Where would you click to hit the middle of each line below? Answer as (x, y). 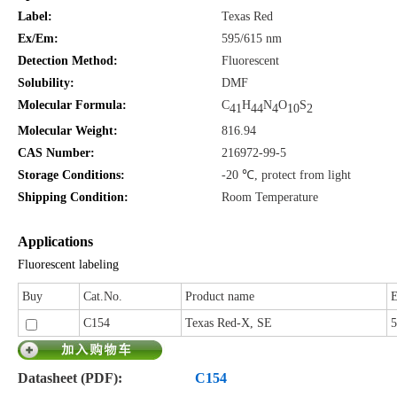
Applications (55, 241)
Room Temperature (269, 197)
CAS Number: (56, 152)
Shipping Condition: (73, 197)
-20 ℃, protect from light (286, 175)
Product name (219, 296)
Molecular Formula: (72, 105)
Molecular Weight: (67, 130)
